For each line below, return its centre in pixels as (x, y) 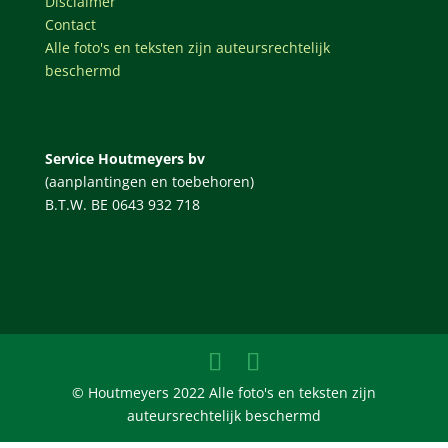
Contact (70, 25)
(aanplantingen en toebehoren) (149, 181)
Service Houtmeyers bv (124, 158)
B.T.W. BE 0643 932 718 (122, 204)
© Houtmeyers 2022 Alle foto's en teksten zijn (223, 392)
